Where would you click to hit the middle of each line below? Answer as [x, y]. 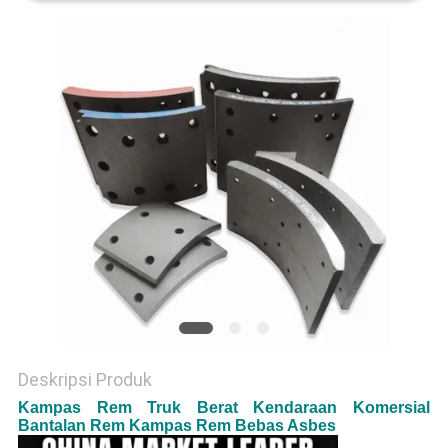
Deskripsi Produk [84, 380]
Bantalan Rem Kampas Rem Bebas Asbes [176, 426]
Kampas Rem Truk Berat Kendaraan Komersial [224, 408]
